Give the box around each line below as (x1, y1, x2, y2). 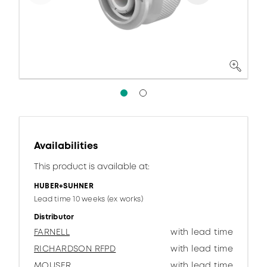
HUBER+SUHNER (34, 181, 94, 191)
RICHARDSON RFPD (34, 243, 116, 254)
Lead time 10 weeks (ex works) (34, 194, 143, 204)
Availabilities (34, 139, 98, 153)
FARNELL (34, 226, 70, 238)
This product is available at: (34, 160, 150, 172)
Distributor (34, 212, 74, 222)
